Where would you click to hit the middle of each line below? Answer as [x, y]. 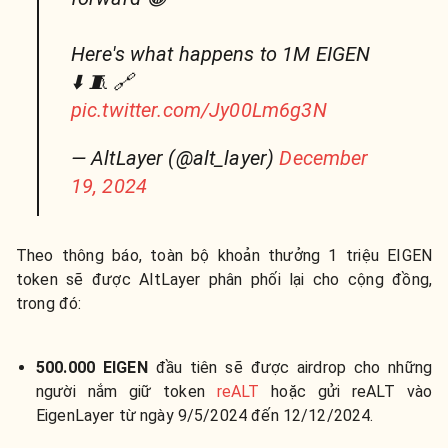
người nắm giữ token [126, 391]
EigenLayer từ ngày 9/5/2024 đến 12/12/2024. [205, 415]
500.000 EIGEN [92, 367]
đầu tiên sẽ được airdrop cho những [289, 367]
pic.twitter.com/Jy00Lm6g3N [198, 110]
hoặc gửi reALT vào [345, 391]
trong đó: [49, 303]
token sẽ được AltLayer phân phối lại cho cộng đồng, [224, 279]
